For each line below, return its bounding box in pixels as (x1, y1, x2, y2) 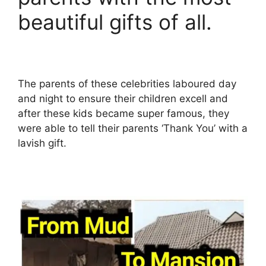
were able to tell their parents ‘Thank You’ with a (18, 122, 248, 134)
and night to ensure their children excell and (18, 92, 228, 104)
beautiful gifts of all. (18, 9, 212, 35)
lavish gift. (18, 137, 66, 149)
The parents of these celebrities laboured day (18, 77, 236, 90)
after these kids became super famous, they (18, 107, 229, 119)
